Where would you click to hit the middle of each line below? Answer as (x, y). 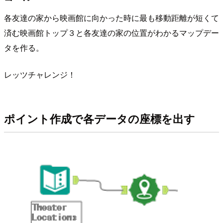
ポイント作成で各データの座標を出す (100, 118)
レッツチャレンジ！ (40, 75)
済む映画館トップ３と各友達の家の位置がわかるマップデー (111, 33)
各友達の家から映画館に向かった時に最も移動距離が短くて (111, 18)
